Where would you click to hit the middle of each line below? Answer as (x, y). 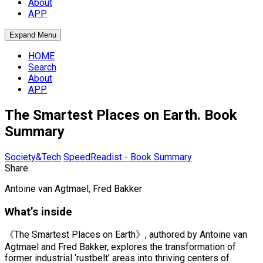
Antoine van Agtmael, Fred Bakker (73, 188)
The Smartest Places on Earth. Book (121, 115)
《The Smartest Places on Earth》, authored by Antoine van (126, 235)
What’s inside (38, 212)
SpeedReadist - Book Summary (128, 157)
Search (42, 67)
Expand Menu (33, 35)
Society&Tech (33, 157)
